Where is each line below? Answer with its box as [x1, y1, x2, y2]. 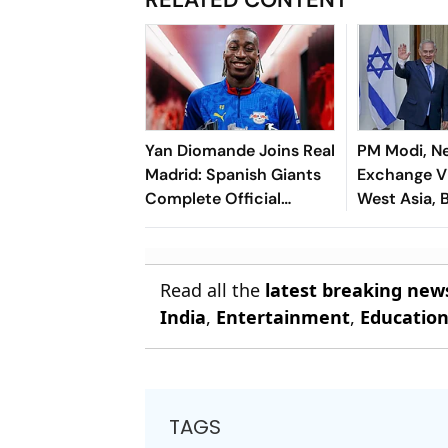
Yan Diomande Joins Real [145, 139, 336, 161]
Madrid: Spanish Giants [145, 163, 322, 185]
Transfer [145, 211, 208, 233]
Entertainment [216, 304, 351, 329]
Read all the [160, 277, 266, 302]
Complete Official [145, 187, 282, 209]
